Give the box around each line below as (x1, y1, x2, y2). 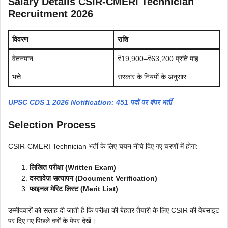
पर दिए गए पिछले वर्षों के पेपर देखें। (8, 216, 96, 225)
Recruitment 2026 (8, 8, 93, 19)
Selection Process (8, 119, 96, 130)
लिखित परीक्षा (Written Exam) (30, 163, 116, 172)
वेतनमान (12, 54, 33, 63)
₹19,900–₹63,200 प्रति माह (118, 54, 198, 63)
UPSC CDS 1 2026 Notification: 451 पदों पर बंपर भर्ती (8, 98, 172, 106)
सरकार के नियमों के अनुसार (118, 72, 186, 81)
